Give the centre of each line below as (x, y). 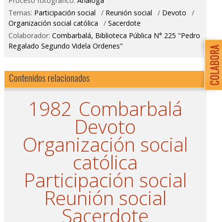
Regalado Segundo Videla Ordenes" (65, 46)
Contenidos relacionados (50, 78)
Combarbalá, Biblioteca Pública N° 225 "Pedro (126, 36)
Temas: (21, 12)
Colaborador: (30, 36)
